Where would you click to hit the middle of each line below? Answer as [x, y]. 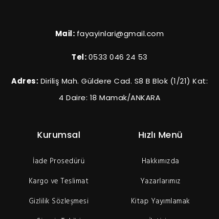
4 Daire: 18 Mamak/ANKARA [109, 97]
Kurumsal [59, 135]
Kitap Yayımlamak [160, 202]
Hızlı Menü [160, 135]
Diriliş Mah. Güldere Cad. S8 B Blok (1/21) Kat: [123, 81]
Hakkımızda [160, 162]
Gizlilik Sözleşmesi [59, 202]
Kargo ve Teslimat [59, 182]
